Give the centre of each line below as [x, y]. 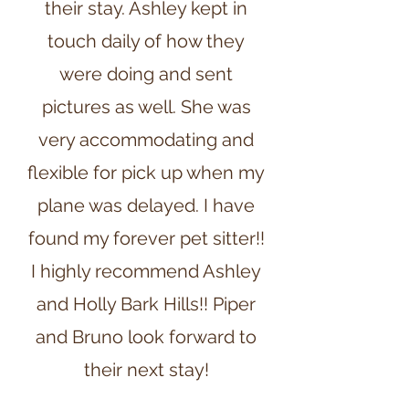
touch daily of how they [146, 41]
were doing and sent [146, 74]
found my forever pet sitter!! [146, 238]
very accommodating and [146, 140]
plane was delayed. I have [146, 205]
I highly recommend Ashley [146, 271]
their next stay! [146, 370]
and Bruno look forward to [146, 337]
